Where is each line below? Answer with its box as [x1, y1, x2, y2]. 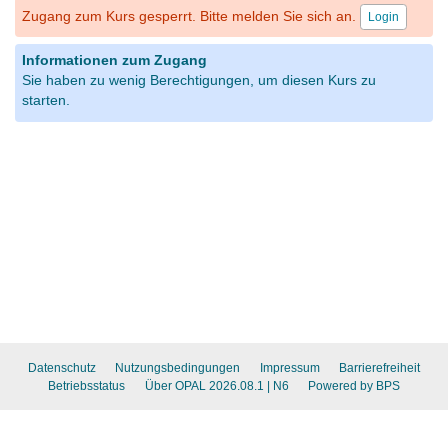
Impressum [259, 361, 320, 375]
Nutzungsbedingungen [115, 361, 241, 375]
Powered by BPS [308, 379, 400, 393]
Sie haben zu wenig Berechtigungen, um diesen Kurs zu [21, 72, 376, 88]
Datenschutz [27, 361, 96, 375]
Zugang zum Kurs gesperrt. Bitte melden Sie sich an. [21, 8, 360, 24]
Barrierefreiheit [339, 361, 421, 375]
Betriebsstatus [48, 379, 125, 393]
